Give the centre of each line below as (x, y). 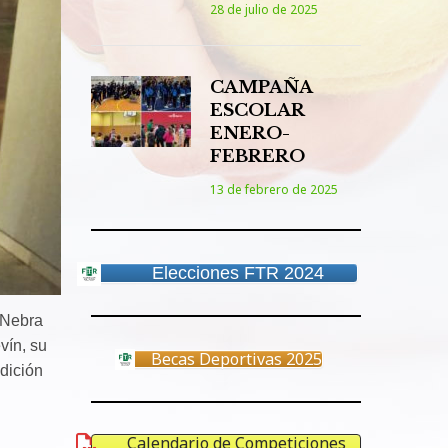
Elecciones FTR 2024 (237, 272)
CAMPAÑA (261, 87)
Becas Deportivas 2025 (236, 359)
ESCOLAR (257, 110)
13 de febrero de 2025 (274, 189)
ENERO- (250, 133)
